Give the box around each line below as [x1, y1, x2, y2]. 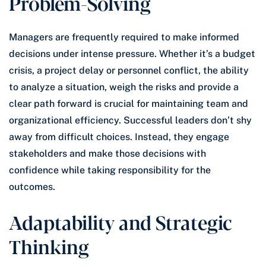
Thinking [9, 232, 89, 259]
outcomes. [9, 180, 55, 192]
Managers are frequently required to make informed [9, 31, 239, 43]
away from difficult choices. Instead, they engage [9, 131, 229, 142]
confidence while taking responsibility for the [9, 164, 211, 176]
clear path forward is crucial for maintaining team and [9, 97, 248, 109]
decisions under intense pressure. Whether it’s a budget [9, 47, 255, 59]
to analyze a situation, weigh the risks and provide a [9, 81, 239, 93]
